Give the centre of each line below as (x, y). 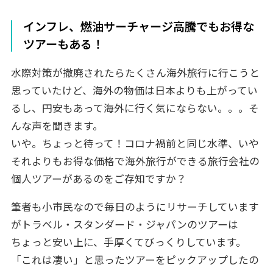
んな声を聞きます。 (57, 126)
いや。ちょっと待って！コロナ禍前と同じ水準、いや (135, 144)
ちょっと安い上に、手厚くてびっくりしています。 (128, 243)
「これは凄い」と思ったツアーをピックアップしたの (135, 261)
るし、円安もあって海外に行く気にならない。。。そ (135, 108)
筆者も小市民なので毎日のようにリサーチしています (135, 207)
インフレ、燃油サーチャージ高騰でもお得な (139, 27)
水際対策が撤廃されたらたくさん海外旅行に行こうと (135, 73)
